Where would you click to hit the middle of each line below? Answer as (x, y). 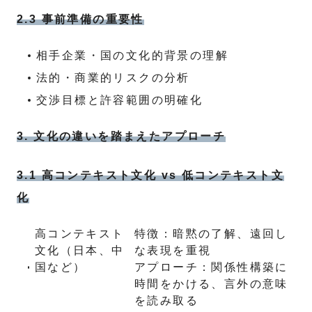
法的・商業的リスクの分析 (113, 78)
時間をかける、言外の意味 (211, 284)
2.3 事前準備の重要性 (80, 19)
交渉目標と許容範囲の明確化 (120, 100)
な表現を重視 (173, 250)
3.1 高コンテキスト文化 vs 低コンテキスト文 (150, 175)
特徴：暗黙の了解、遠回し (211, 234)
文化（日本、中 (79, 250)
